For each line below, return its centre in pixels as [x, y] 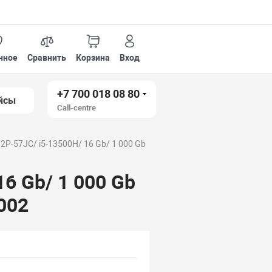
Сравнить [47, 57]
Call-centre [77, 108]
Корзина [93, 57]
